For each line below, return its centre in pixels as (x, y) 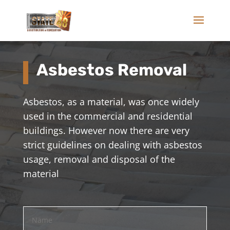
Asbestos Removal (111, 70)
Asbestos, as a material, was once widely (111, 101)
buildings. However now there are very (106, 130)
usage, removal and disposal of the (99, 159)
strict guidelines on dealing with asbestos (112, 145)
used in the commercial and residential (108, 116)
